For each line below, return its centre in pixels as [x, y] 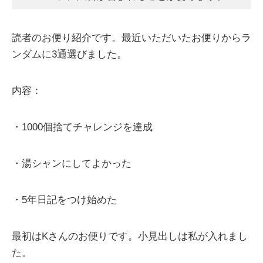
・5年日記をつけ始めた [64, 200]
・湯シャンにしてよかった [72, 163]
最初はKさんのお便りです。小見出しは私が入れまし [130, 236]
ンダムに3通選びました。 [69, 54]
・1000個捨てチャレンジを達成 [82, 127]
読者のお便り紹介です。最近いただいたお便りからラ [131, 38]
